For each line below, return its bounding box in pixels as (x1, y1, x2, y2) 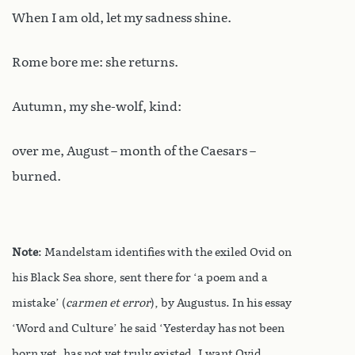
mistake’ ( (12, 296, 66, 311)
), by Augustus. (151, 296, 232, 311)
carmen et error (66, 296, 151, 311)
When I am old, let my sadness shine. (12, 10, 231, 26)
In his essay (232, 296, 292, 311)
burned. (12, 169, 61, 185)
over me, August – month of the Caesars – (12, 143, 256, 159)
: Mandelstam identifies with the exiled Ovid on (38, 246, 292, 260)
